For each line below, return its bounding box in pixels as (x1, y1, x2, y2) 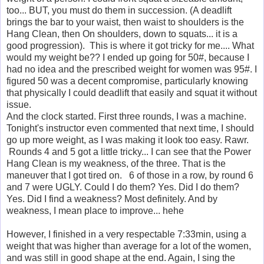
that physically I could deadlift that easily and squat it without (6, 87, 257, 98)
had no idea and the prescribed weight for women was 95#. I (6, 64, 257, 74)
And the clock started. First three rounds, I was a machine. (6, 111, 246, 121)
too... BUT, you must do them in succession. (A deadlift (6, 5, 232, 15)
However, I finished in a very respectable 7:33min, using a (6, 229, 246, 239)
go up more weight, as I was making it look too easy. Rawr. (6, 134, 249, 145)
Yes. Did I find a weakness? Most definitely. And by (6, 193, 217, 204)
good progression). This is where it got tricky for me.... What (6, 40, 254, 51)
